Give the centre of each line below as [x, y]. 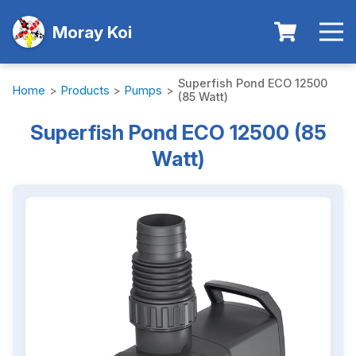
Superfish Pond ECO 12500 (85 [178, 132]
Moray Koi [92, 32]
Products [85, 90]
